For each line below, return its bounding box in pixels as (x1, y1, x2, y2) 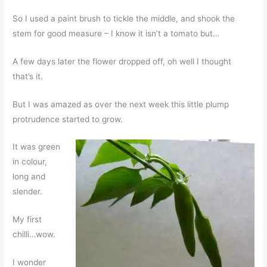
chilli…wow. (13, 229, 56, 240)
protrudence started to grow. (13, 114, 123, 124)
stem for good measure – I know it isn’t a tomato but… (13, 28, 220, 38)
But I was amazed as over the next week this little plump (13, 99, 229, 109)
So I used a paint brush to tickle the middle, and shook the (13, 13, 235, 23)
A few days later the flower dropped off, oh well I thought (13, 56, 232, 66)
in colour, (13, 157, 48, 167)
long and (13, 172, 46, 182)
